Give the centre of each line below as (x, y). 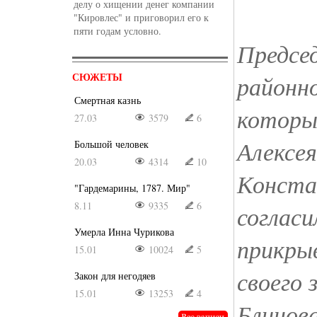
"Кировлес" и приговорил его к (141, 17)
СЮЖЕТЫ (97, 77)
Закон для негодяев (115, 276)
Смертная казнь (108, 100)
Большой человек (111, 144)
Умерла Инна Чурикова (124, 232)
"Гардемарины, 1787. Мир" (132, 188)
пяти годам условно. (117, 31)
